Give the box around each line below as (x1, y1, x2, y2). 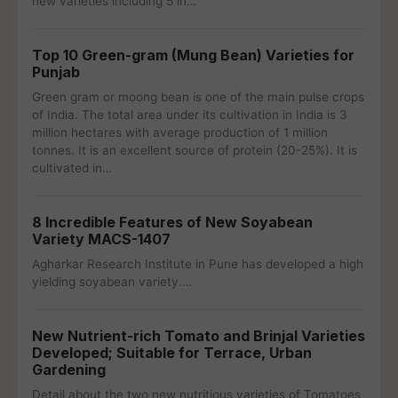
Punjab (32, 63, 80, 81)
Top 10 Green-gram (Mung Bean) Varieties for (32, 46, 354, 64)
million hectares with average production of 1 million (32, 125, 328, 139)
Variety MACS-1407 (32, 230, 171, 248)
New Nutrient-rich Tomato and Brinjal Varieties (32, 327, 365, 345)
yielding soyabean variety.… (32, 275, 192, 289)
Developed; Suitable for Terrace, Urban (32, 344, 312, 362)
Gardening (32, 361, 106, 378)
